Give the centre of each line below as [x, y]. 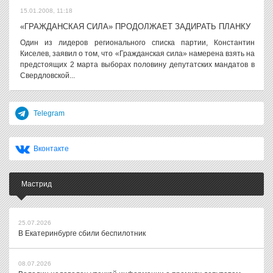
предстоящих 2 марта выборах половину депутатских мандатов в [137, 65]
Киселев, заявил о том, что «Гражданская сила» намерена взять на [137, 54]
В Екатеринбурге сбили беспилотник [82, 233]
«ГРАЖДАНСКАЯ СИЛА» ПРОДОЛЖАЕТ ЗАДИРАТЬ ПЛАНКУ [135, 27]
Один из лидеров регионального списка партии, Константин [137, 43]
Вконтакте [51, 149]
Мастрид [37, 184]
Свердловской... [48, 76]
